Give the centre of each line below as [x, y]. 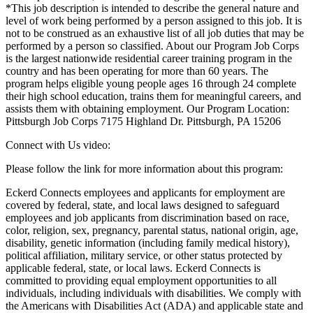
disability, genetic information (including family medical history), [148, 242]
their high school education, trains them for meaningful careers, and [153, 96]
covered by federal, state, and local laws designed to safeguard [143, 205]
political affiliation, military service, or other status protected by [144, 255]
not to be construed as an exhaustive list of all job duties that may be [155, 33]
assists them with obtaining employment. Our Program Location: [147, 108]
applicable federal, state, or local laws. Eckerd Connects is [133, 268]
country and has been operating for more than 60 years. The [137, 71]
